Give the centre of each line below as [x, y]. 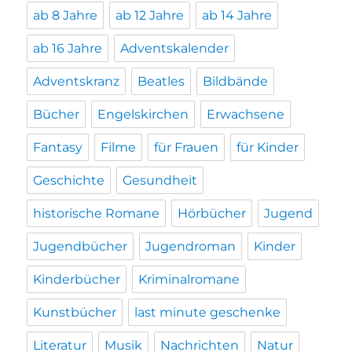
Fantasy [58, 148]
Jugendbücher [81, 247]
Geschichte [69, 181]
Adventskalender [175, 49]
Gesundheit [160, 181]
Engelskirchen [143, 115]
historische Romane [97, 214]
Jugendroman [191, 247]
